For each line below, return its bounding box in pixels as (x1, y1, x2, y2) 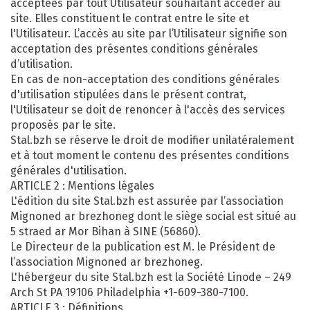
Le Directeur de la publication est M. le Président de (10, 239, 275, 253)
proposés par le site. (10, 118, 116, 131)
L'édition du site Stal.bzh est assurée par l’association (10, 194, 284, 208)
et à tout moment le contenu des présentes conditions (10, 148, 289, 162)
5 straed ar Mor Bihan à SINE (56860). (10, 224, 201, 238)
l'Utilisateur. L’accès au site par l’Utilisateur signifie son (10, 26, 287, 40)
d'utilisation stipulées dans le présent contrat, (10, 87, 246, 101)
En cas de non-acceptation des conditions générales (10, 72, 280, 86)
